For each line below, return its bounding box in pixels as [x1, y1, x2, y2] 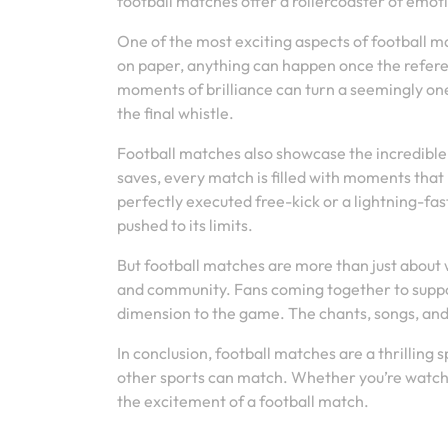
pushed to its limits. [117, 215, 253, 236]
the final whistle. [117, 103, 234, 124]
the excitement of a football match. [117, 391, 369, 412]
